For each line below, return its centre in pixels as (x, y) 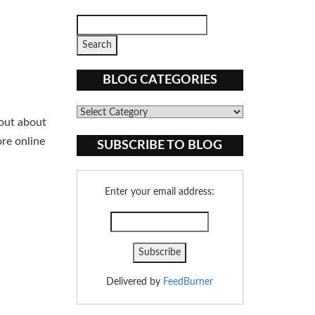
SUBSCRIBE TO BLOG (160, 146)
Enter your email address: (160, 192)
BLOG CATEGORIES (160, 80)
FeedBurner (188, 282)
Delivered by (135, 282)
